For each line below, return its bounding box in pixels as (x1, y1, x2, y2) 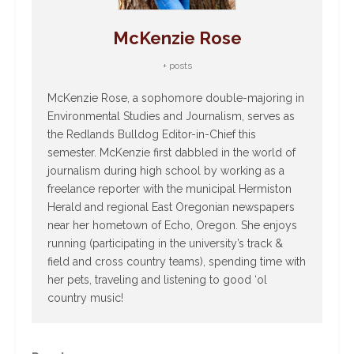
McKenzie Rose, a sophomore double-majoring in (47, 92, 304, 105)
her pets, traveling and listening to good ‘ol (47, 273, 267, 287)
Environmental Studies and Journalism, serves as (47, 110, 295, 123)
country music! (47, 292, 123, 305)
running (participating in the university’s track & (47, 237, 283, 250)
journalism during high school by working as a (47, 164, 284, 178)
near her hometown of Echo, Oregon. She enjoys (47, 219, 297, 232)
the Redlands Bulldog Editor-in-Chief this (47, 128, 256, 141)
